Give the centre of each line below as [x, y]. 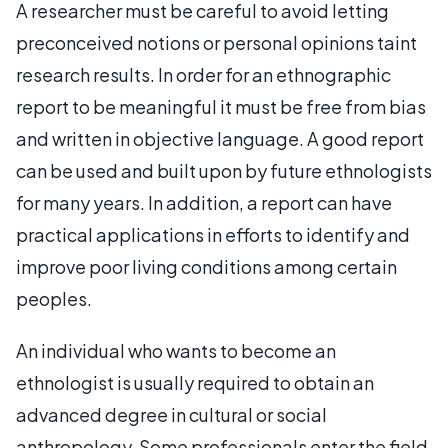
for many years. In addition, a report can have [204, 202]
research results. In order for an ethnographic [203, 74]
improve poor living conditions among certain [206, 266]
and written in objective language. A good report [220, 138]
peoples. [54, 298]
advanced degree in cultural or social [171, 414]
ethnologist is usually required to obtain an [195, 382]
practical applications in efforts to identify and [213, 234]
